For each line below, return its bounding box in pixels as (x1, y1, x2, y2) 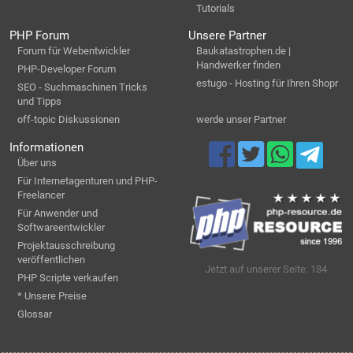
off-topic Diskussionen (17, 113, 120, 126)
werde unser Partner (196, 113, 286, 126)
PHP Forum (9, 28, 69, 43)
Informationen (9, 139, 84, 154)
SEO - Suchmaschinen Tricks (17, 81, 147, 94)
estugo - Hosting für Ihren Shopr (196, 77, 338, 90)
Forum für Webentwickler (17, 45, 130, 58)
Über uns (17, 156, 57, 169)
